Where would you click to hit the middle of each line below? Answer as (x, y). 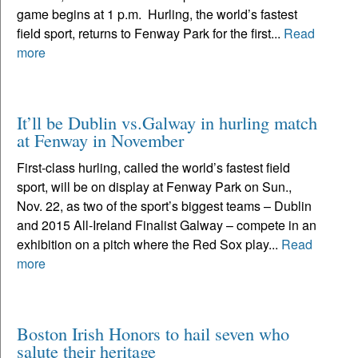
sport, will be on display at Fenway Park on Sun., (154, 186)
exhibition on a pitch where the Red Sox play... (149, 244)
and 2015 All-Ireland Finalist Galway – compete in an (167, 225)
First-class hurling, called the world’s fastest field (153, 167)
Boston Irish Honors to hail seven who (153, 333)
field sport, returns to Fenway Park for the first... (150, 33)
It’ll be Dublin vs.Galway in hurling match (167, 122)
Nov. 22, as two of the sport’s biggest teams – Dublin (164, 205)
